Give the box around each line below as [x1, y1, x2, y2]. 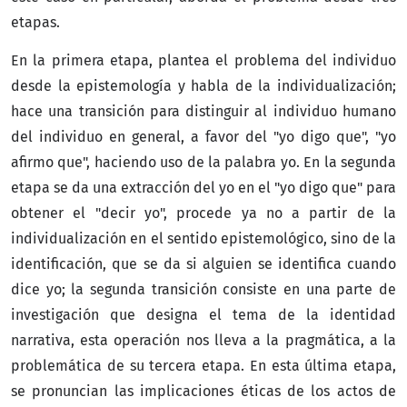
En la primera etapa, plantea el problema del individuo [11, 51, 396, 69]
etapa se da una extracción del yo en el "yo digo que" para [11, 178, 396, 196]
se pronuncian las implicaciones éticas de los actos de [11, 382, 396, 400]
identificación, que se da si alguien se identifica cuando [11, 254, 396, 273]
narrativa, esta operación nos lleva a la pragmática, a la [11, 331, 396, 349]
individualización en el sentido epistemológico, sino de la [11, 229, 396, 247]
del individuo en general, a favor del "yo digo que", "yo [11, 127, 396, 145]
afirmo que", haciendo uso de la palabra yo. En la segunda [11, 153, 396, 171]
